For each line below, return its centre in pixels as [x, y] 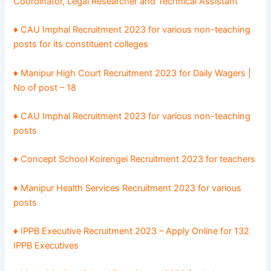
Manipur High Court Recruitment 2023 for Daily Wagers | [136, 73]
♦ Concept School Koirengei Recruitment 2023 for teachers [135, 159]
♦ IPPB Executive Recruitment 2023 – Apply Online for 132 [132, 231]
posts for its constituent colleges [81, 44]
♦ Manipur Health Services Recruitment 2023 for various [128, 188]
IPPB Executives [46, 245]
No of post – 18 [45, 87]
